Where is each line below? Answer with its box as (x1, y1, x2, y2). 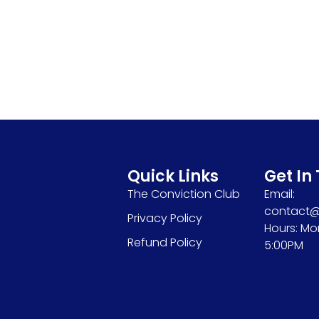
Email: (263, 185, 295, 202)
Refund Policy (127, 234, 202, 251)
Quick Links (127, 164, 219, 187)
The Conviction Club (127, 185, 240, 202)
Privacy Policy (127, 209, 202, 226)
